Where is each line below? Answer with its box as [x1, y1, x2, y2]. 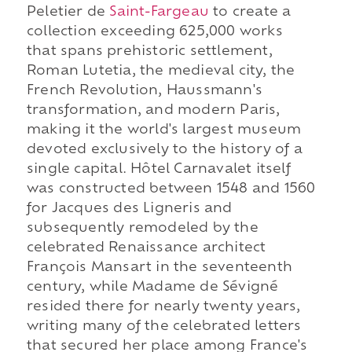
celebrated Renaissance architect [26, 241, 266, 255]
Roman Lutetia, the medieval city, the [26, 64, 295, 78]
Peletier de [26, 5, 110, 19]
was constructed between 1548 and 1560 [26, 182, 316, 196]
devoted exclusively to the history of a [26, 143, 302, 156]
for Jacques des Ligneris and [26, 202, 233, 215]
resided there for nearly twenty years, [26, 300, 301, 313]
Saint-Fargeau [109, 5, 209, 19]
